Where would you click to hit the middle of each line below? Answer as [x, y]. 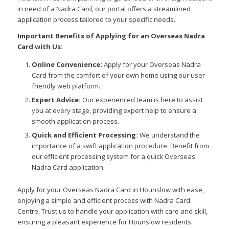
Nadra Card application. [68, 167]
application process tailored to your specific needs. [96, 20]
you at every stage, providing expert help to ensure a [114, 111]
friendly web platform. [66, 86]
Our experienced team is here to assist [142, 100]
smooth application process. [75, 121]
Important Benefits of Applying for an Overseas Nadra [111, 36]
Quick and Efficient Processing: [85, 135]
